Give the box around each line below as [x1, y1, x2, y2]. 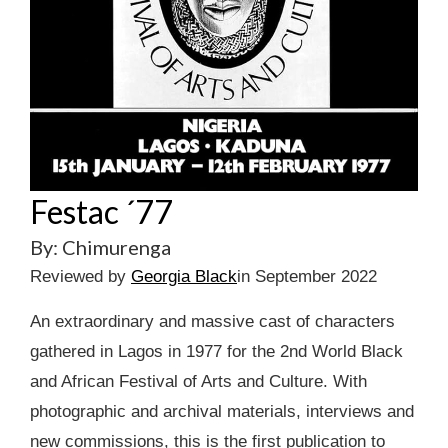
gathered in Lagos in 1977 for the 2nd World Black [30, 341, 403, 361]
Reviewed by [30, 266, 131, 286]
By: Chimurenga [30, 234, 171, 259]
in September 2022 [237, 266, 377, 286]
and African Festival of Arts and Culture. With [30, 371, 367, 391]
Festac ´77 [30, 191, 173, 231]
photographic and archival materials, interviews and [30, 401, 414, 421]
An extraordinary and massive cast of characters [30, 311, 395, 331]
